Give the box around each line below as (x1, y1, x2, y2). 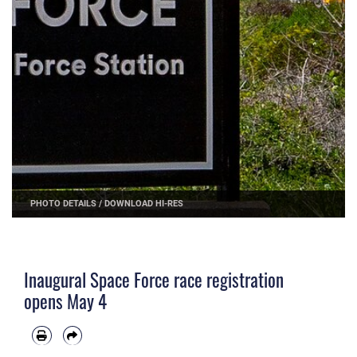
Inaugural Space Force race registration (24, 266, 284, 294)
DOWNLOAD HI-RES (104, 198, 184, 210)
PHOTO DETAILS (30, 198, 97, 210)
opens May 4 (24, 288, 107, 316)
